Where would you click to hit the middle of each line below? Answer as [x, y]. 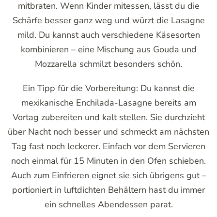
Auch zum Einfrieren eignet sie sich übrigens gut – [108, 176]
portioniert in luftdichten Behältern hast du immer [108, 190]
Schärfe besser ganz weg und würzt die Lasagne [108, 21]
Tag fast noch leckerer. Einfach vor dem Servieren [108, 147]
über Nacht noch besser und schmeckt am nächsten [108, 132]
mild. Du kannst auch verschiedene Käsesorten [108, 35]
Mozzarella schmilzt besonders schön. [108, 64]
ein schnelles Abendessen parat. [108, 205]
